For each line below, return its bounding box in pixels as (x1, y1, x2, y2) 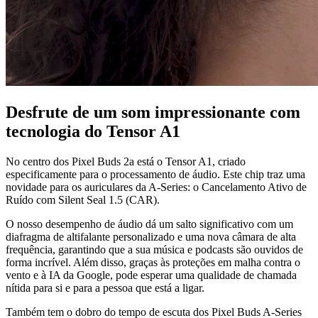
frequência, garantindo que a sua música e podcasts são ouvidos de (6, 243, 303, 256)
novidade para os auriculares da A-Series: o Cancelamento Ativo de (6, 180, 307, 193)
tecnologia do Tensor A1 (6, 121, 180, 141)
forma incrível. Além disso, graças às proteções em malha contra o (6, 256, 300, 268)
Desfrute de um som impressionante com (6, 102, 300, 121)
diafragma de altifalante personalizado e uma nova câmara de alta (6, 230, 296, 243)
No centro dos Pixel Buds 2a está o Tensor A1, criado (6, 155, 246, 168)
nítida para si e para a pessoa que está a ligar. (6, 281, 204, 294)
